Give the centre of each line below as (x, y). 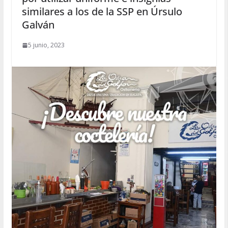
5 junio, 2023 (46, 45)
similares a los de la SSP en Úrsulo (102, 12)
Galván (38, 25)
